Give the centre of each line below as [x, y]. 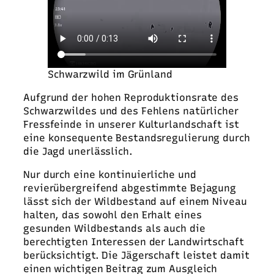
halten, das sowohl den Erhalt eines [113, 215]
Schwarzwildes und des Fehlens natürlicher [131, 111]
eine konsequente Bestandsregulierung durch [137, 138]
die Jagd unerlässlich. [78, 151]
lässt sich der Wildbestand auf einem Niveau [135, 202]
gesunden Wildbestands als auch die [114, 229]
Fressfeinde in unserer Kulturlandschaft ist [131, 124]
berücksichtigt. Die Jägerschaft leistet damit [136, 256]
